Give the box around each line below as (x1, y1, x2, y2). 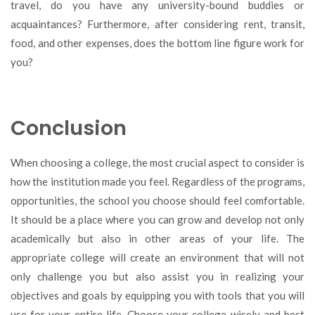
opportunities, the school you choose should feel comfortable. (11, 193, 304, 207)
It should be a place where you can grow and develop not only (11, 212, 304, 226)
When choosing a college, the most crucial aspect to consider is (11, 155, 304, 169)
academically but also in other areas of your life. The (11, 231, 304, 245)
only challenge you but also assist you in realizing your (11, 269, 304, 283)
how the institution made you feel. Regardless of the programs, (11, 174, 304, 188)
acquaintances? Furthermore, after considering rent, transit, (11, 18, 304, 30)
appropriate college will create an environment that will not (11, 250, 304, 264)
